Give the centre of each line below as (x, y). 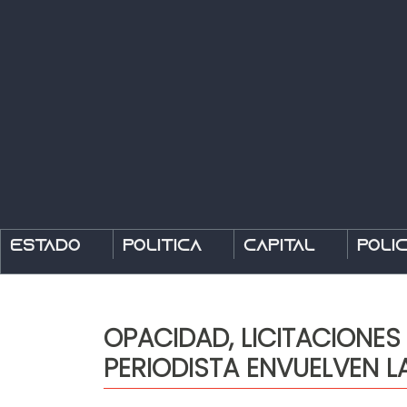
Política (162, 247)
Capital (279, 247)
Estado (45, 247)
